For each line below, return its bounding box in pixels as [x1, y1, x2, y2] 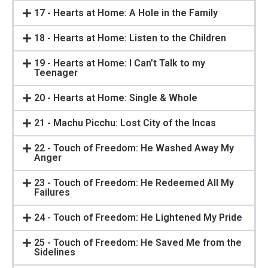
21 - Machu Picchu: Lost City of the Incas [34, 117, 217, 129]
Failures [34, 186, 71, 198]
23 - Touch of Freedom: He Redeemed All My [34, 176, 234, 188]
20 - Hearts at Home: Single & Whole [34, 92, 198, 103]
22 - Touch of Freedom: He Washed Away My [34, 142, 234, 154]
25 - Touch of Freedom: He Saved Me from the [34, 236, 242, 248]
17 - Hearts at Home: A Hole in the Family [34, 7, 218, 19]
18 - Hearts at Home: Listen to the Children [34, 32, 227, 44]
